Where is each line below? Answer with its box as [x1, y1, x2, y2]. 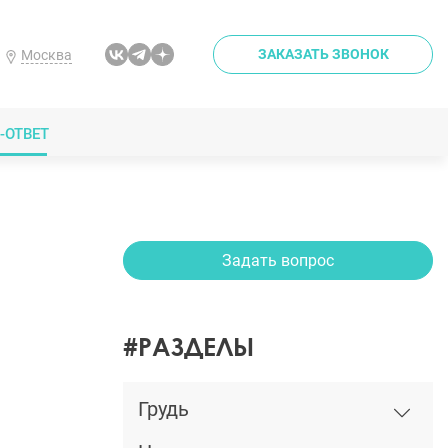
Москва [20, 46, 72, 63]
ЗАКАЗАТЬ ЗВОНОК [257, 46, 389, 62]
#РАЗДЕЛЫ [123, 331, 254, 362]
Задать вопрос [222, 251, 334, 270]
